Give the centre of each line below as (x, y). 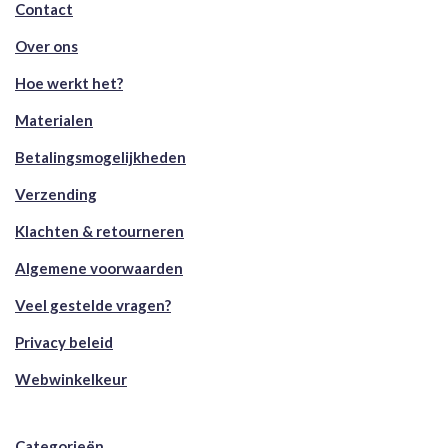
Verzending (56, 193)
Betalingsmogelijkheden (100, 156)
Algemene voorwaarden (99, 267)
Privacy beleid (64, 341)
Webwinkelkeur (71, 378)
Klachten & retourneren (99, 230)
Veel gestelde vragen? (93, 304)
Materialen (54, 119)
